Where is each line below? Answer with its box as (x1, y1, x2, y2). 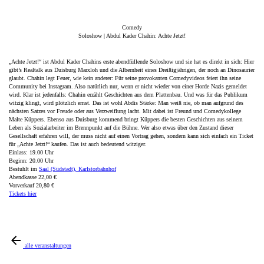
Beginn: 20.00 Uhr (9, 157, 54, 164)
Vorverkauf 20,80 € (9, 182, 54, 189)
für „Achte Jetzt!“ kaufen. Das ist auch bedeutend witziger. (9, 141, 146, 148)
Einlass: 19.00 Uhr (9, 149, 54, 156)
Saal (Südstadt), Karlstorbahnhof (39, 166, 116, 173)
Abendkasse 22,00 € (9, 174, 57, 181)
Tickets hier (9, 190, 37, 197)
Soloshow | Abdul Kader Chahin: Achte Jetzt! (78, 32, 186, 39)
